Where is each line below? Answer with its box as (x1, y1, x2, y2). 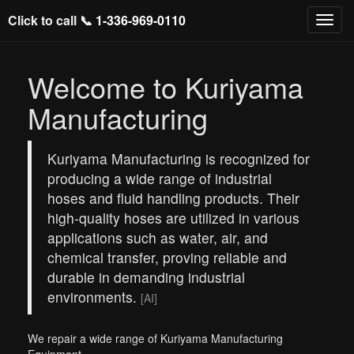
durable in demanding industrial (47, 267, 245, 287)
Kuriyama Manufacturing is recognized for (47, 149, 310, 168)
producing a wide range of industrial (47, 168, 272, 188)
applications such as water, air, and (47, 228, 268, 247)
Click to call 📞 (8, 11, 96, 29)
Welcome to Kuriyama (28, 66, 303, 107)
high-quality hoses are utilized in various (47, 208, 299, 228)
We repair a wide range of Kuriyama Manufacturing (28, 330, 283, 346)
